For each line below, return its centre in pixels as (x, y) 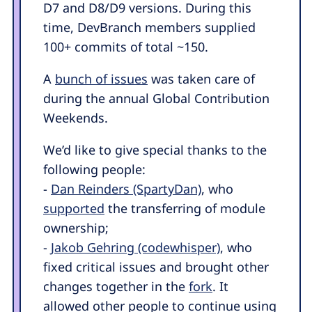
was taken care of (201, 78)
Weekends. (76, 117)
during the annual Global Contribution (156, 98)
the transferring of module (185, 208)
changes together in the (116, 286)
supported (74, 208)
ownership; (78, 227)
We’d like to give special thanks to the (155, 149)
